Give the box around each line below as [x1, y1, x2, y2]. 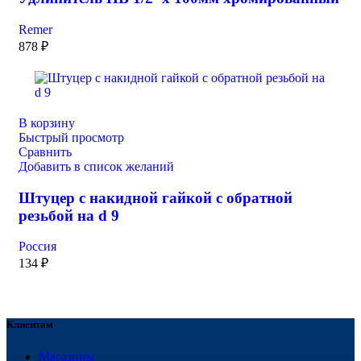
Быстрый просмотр [19, 130, 124, 144]
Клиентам [6, 318, 53, 331]
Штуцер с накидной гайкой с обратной [19, 189, 293, 206]
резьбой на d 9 [19, 206, 119, 224]
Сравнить [19, 144, 72, 159]
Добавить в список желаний [19, 159, 174, 173]
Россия [19, 239, 56, 254]
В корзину [19, 115, 75, 130]
